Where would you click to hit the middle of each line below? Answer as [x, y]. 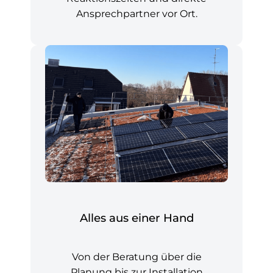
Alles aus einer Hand [136, 218]
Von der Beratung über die [136, 257]
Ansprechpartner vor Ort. [136, 13]
